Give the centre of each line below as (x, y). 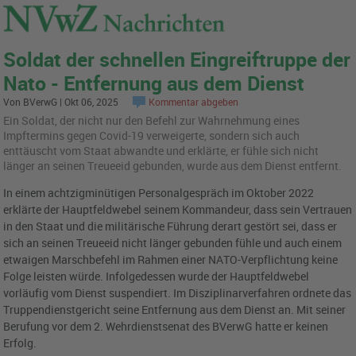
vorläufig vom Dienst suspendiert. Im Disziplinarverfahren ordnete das (178, 293)
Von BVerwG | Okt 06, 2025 (62, 101)
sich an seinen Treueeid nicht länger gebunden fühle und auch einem (173, 243)
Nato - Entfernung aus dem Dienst (154, 82)
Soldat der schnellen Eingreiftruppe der (177, 58)
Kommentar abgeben (194, 101)
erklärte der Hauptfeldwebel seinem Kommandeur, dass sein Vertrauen (178, 210)
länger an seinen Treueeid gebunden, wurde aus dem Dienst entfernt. (173, 166)
